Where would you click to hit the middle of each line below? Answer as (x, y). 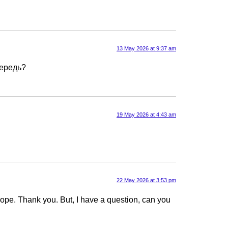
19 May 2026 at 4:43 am (146, 114)
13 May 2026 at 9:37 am (146, 48)
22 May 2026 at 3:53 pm (146, 180)
